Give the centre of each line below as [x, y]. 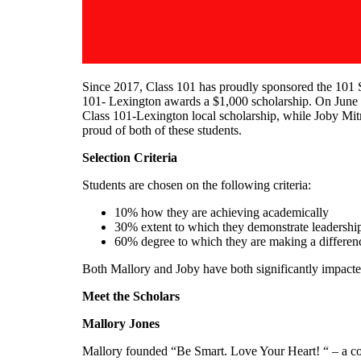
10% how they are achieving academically [222, 212]
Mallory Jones [122, 323]
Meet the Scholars [133, 296]
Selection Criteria [130, 157]
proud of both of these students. [164, 130]
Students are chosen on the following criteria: [197, 185]
